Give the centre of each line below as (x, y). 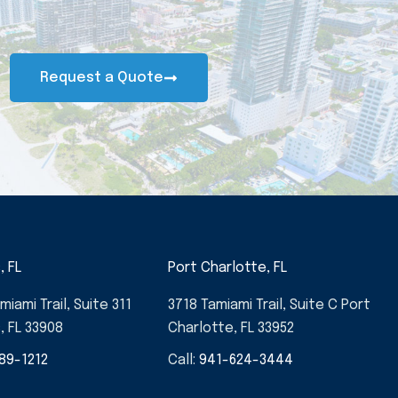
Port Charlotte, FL (228, 268)
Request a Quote (101, 78)
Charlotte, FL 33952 (231, 329)
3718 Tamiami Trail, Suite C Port (270, 306)
